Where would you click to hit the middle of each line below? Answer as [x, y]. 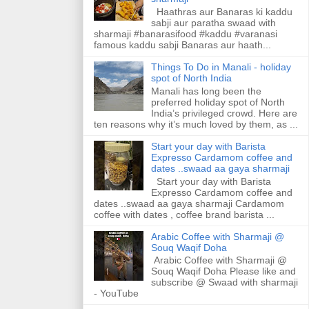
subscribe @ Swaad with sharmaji [224, 282]
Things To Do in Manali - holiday [221, 67]
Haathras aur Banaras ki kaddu [221, 12]
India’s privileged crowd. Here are [224, 113]
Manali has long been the [206, 91]
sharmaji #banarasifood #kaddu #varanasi [186, 34]
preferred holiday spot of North [218, 102]
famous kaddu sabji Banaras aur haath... [182, 45]
